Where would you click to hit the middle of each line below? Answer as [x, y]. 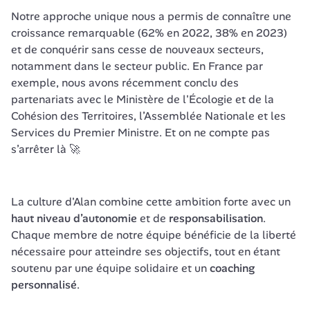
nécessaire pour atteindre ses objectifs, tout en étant [146, 252]
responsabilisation [216, 218]
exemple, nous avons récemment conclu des [125, 83]
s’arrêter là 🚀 [46, 149]
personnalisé [44, 285]
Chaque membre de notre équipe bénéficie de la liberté [154, 235]
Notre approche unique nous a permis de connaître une [151, 16]
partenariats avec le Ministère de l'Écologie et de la [143, 99]
